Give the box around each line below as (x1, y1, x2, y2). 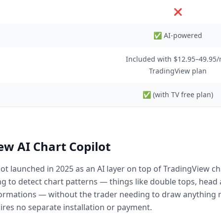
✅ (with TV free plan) (142, 90, 213, 99)
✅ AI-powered (153, 31, 202, 40)
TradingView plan (148, 66, 207, 75)
